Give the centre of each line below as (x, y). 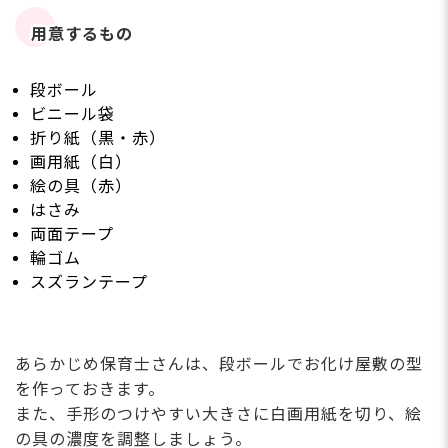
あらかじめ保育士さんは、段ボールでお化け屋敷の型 (219, 365)
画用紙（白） (81, 163)
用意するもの (82, 35)
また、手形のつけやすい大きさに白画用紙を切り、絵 (218, 415)
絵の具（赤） (81, 187)
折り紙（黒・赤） (98, 139)
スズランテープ (89, 283)
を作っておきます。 (90, 390)
